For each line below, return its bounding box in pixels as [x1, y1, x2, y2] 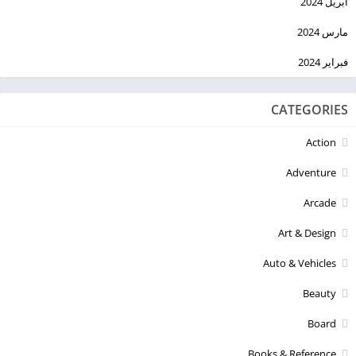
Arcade [304, 195, 336, 211]
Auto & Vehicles [263, 256, 336, 271]
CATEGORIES [271, 101, 348, 119]
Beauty [303, 286, 336, 301]
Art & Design [278, 226, 336, 241]
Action [306, 135, 336, 150]
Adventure [286, 165, 336, 180]
